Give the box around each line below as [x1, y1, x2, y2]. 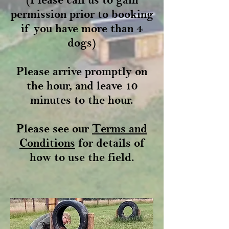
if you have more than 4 [21, 21, 143, 35]
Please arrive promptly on [16, 64, 147, 78]
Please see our [16, 121, 92, 135]
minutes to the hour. [30, 93, 133, 107]
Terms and [92, 121, 147, 135]
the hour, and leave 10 [26, 78, 138, 93]
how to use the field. [29, 150, 134, 164]
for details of [75, 135, 144, 150]
